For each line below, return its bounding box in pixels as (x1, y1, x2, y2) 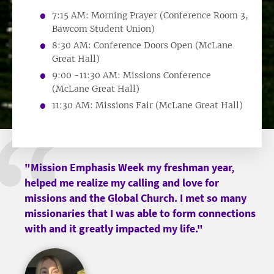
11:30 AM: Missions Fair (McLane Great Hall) (52, 99, 243, 111)
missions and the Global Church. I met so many (24, 190, 246, 205)
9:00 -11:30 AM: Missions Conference (52, 69, 211, 81)
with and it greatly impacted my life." (24, 221, 203, 235)
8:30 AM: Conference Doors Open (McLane (52, 39, 232, 51)
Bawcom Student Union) (52, 23, 155, 34)
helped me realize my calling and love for (24, 175, 219, 190)
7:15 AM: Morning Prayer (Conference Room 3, (52, 9, 248, 21)
